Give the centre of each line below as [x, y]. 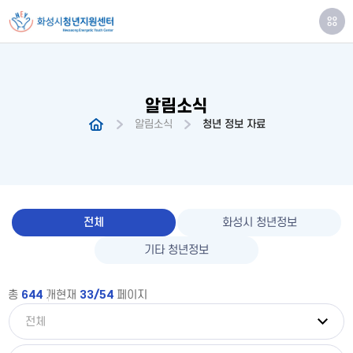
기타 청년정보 [176, 250]
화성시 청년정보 [259, 223]
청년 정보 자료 [234, 124]
